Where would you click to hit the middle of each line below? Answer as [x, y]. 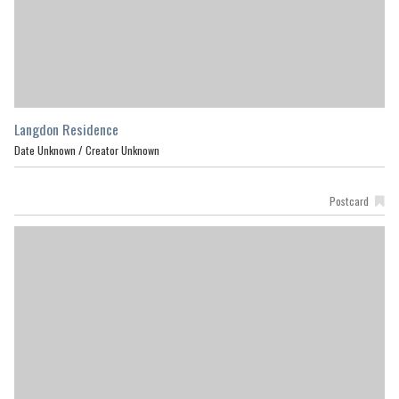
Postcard [349, 200]
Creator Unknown [122, 150]
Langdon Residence [66, 129]
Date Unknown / [50, 150]
